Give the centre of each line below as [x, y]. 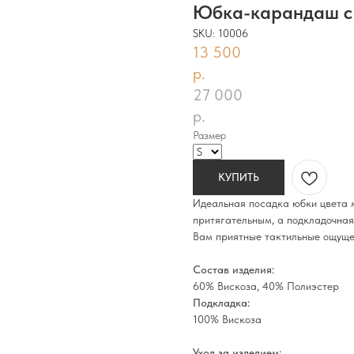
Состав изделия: [233, 269]
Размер [209, 135]
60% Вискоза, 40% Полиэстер [266, 286]
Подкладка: [221, 303]
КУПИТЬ [239, 177]
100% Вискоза [227, 319]
